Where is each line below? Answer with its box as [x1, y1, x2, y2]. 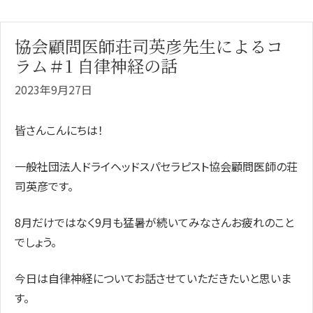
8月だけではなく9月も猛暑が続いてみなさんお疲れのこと [15, 213, 294, 231]
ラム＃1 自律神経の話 [15, 52, 177, 78]
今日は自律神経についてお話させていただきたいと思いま [15, 269, 291, 286]
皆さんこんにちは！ [15, 121, 103, 138]
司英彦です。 [15, 177, 73, 194]
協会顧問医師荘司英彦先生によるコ [15, 33, 283, 58]
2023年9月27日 [15, 80, 92, 98]
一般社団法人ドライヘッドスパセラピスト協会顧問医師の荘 [15, 157, 298, 175]
